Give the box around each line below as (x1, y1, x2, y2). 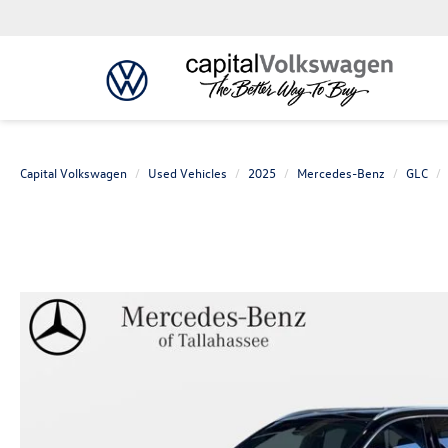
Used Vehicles (148, 164, 227, 181)
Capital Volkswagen (20, 164, 127, 181)
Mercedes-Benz (297, 164, 385, 181)
